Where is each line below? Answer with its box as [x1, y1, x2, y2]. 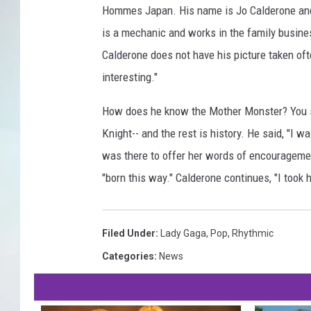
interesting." [102, 70, 158, 85]
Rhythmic [232, 228, 274, 239]
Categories [102, 251, 154, 262]
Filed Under [102, 228, 155, 239]
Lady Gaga [160, 228, 206, 239]
